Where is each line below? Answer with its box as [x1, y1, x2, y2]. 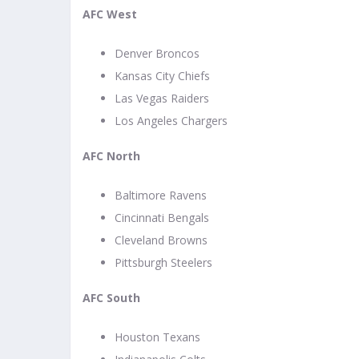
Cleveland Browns [115, 232, 208, 248]
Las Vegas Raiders [115, 91, 209, 107]
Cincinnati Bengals [115, 210, 209, 226]
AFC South [83, 290, 140, 306]
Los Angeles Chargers [115, 113, 228, 129]
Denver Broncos [115, 46, 200, 62]
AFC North [83, 148, 140, 164]
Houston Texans [115, 329, 200, 345]
